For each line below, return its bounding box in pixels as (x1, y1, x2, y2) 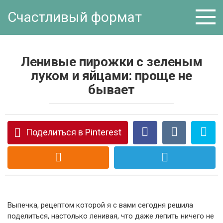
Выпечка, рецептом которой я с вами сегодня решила (7, 201, 193, 210)
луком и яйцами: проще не (31, 68, 192, 83)
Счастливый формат (7, 9, 142, 25)
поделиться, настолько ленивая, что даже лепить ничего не (7, 212, 214, 221)
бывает (88, 82, 135, 97)
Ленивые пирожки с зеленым (20, 54, 203, 69)
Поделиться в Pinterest (26, 127, 121, 137)
